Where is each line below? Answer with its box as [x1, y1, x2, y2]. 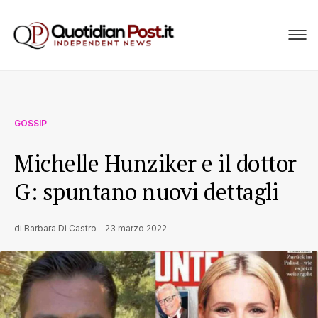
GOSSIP [14, 118, 47, 128]
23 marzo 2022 [105, 223, 167, 234]
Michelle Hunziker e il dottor [14, 148, 297, 178]
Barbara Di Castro [24, 223, 97, 234]
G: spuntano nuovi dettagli [14, 177, 278, 207]
